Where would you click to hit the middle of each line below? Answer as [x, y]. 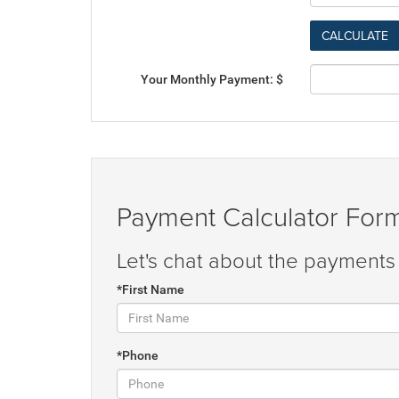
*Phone [138, 355]
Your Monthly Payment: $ [212, 79]
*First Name [151, 289]
